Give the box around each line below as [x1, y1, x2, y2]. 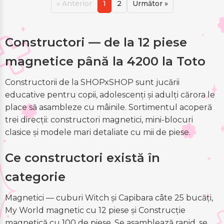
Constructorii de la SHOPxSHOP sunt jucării [5, 77, 179, 87]
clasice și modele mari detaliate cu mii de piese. [5, 127, 190, 137]
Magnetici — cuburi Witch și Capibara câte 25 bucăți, [5, 193, 213, 203]
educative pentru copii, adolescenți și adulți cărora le [5, 90, 215, 100]
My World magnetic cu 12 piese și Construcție [5, 205, 185, 215]
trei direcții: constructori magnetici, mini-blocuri [5, 115, 193, 125]
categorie [5, 169, 65, 184]
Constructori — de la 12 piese [5, 35, 187, 50]
